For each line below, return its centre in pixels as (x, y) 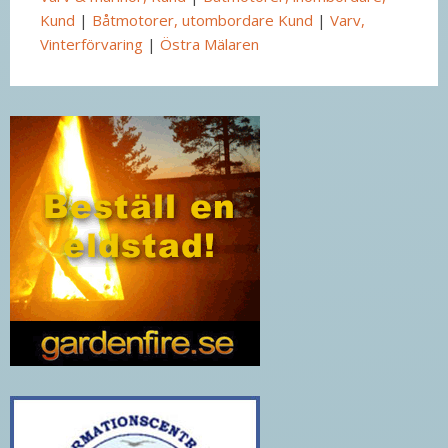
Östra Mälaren (209, 43)
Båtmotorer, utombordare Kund (202, 19)
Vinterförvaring (91, 43)
